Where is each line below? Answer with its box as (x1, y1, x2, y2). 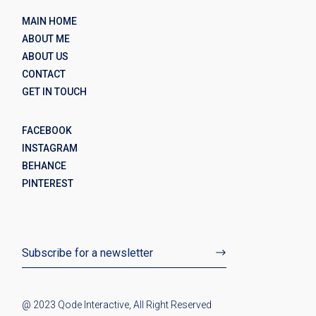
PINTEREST (22, 178, 74, 190)
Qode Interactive (58, 299, 130, 311)
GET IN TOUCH (22, 86, 87, 98)
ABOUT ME (22, 33, 71, 45)
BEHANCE (22, 160, 67, 172)
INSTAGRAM (22, 142, 78, 154)
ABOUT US (22, 51, 69, 63)
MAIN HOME (22, 16, 78, 28)
